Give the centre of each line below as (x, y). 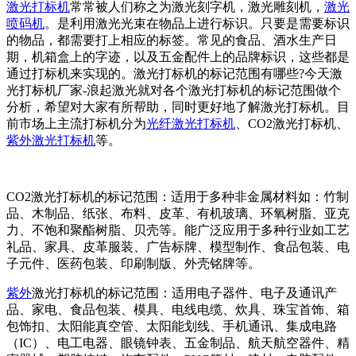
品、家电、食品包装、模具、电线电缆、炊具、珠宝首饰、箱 (178, 309)
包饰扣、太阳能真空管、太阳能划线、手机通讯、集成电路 (172, 326)
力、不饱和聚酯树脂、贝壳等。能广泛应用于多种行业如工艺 (178, 230)
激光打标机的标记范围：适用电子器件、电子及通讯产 (184, 292)
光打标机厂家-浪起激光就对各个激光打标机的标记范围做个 (174, 90)
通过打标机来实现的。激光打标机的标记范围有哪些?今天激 (174, 73)
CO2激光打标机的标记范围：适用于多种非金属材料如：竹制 (178, 196)
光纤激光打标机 (191, 123)
